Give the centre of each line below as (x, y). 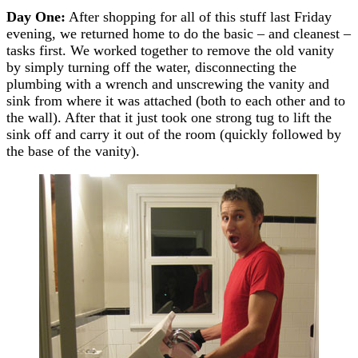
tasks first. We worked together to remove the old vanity (170, 50)
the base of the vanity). (73, 151)
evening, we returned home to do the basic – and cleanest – (179, 33)
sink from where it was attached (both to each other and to (176, 100)
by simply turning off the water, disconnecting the (151, 67)
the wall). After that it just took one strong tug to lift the (169, 117)
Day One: (36, 16)
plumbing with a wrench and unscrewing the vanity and (168, 84)
